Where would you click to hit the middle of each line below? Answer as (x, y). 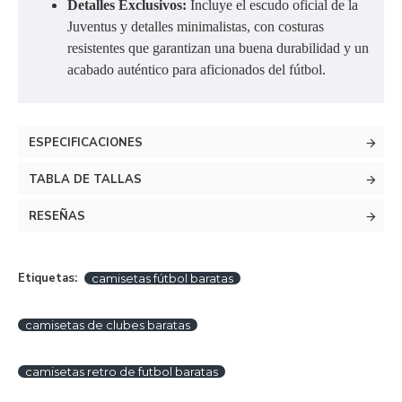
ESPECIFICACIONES (86, 143)
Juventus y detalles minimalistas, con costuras (196, 26)
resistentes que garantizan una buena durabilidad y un (218, 48)
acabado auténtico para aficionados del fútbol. (197, 70)
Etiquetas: (48, 278)
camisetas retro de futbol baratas (122, 371)
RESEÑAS (57, 216)
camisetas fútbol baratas (162, 278)
